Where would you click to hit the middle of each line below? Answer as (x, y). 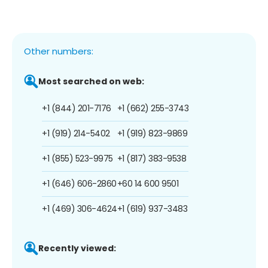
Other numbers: (59, 51)
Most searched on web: (91, 81)
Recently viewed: (77, 248)
